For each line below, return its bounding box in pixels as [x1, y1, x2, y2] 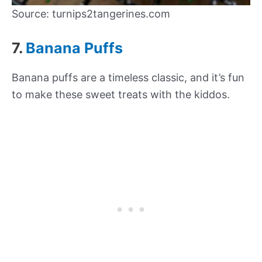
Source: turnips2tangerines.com [12, 7, 170, 20]
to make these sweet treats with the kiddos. [12, 88, 230, 101]
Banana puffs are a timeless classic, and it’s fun [12, 71, 244, 84]
